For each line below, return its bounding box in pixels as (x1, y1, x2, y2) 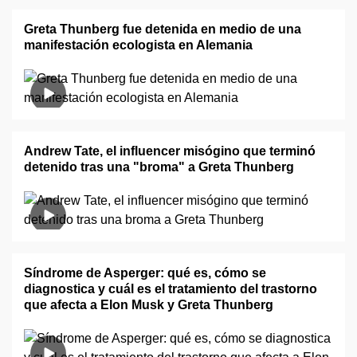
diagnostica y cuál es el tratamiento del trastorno (24, 282, 317, 296)
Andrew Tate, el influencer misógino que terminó (24, 144, 316, 158)
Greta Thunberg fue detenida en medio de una (24, 22, 301, 36)
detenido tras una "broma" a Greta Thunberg (24, 160, 294, 174)
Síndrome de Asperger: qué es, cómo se (24, 266, 266, 280)
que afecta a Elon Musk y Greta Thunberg (24, 298, 273, 312)
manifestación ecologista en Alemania (24, 38, 253, 52)
